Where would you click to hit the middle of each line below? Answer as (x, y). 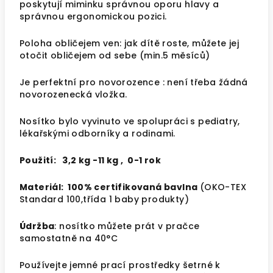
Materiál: (44, 187)
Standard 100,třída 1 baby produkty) (104, 199)
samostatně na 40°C (69, 238)
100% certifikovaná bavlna (134, 187)
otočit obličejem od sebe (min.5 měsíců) (115, 55)
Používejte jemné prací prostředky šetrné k (120, 265)
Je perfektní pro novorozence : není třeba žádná (134, 82)
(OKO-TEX (223, 187)
